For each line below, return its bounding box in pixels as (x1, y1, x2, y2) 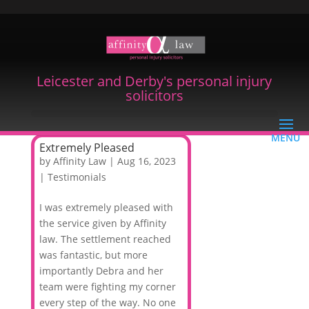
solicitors (125, 86, 183, 106)
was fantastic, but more (39, 248, 148, 262)
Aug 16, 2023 (117, 154, 176, 168)
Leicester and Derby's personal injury (37, 72, 272, 91)
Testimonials (47, 170, 106, 184)
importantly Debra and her (39, 264, 163, 278)
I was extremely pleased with (39, 201, 173, 215)
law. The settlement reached (39, 232, 171, 246)
